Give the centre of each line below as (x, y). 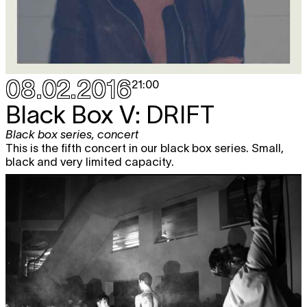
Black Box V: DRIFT (110, 115)
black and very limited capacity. (90, 162)
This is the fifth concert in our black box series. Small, (145, 148)
